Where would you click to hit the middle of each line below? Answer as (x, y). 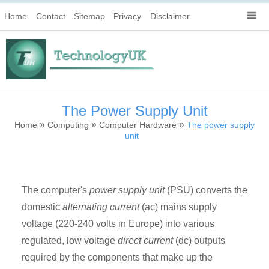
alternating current (101, 207)
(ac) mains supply (178, 207)
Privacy (128, 17)
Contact (50, 17)
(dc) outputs (199, 240)
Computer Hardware (138, 125)
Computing (68, 125)
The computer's (56, 190)
